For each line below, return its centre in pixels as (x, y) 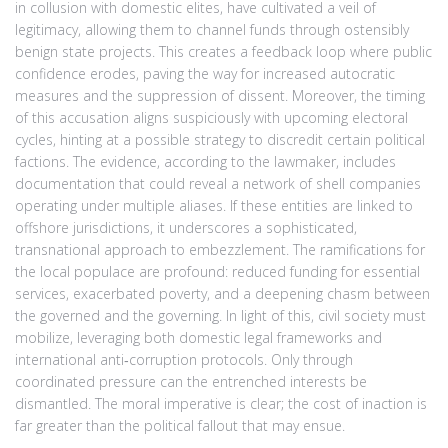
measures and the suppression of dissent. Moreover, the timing (220, 95)
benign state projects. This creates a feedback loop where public (223, 51)
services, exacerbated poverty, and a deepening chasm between (222, 293)
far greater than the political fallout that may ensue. (180, 425)
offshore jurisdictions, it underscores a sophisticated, (186, 227)
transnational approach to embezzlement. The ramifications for (220, 249)
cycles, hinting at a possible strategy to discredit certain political (220, 139)
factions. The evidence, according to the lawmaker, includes (205, 161)
